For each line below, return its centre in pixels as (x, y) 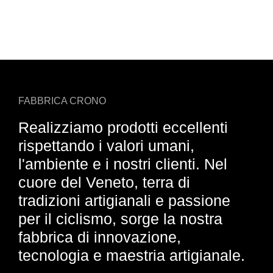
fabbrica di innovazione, (100, 237)
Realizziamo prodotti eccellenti (123, 128)
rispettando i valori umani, (106, 146)
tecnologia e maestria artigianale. (132, 256)
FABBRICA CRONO (62, 101)
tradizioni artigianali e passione (124, 201)
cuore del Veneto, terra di (104, 183)
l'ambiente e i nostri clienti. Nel (123, 164)
